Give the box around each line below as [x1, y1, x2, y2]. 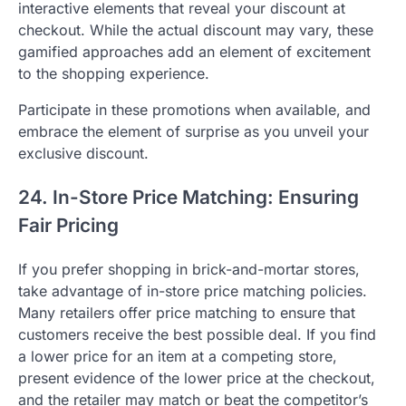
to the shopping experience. [18, 64, 209, 83]
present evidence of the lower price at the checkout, [18, 369, 375, 388]
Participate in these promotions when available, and [18, 101, 371, 120]
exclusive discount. [18, 144, 149, 163]
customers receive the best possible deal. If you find [18, 325, 376, 344]
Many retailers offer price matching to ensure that [18, 304, 355, 323]
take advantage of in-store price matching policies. [18, 282, 367, 301]
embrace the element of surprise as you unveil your [18, 122, 369, 141]
